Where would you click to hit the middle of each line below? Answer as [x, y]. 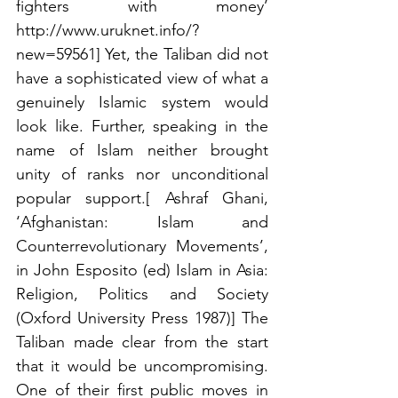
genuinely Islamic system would [142, 102]
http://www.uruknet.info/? [107, 30]
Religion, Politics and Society [142, 294]
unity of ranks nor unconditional [142, 174]
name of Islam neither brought [142, 150]
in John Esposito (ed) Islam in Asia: [142, 270]
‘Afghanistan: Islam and [142, 222]
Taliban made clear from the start [142, 342]
